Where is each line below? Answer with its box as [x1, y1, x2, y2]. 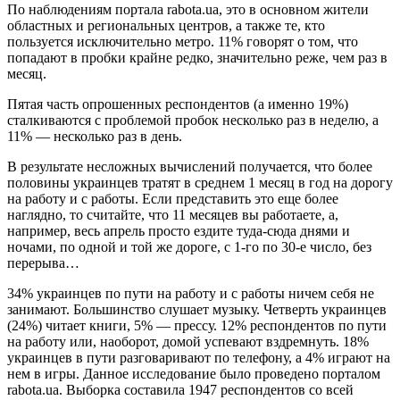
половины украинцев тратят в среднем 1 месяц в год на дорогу [7, 174, 393, 190]
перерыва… [7, 254, 79, 271]
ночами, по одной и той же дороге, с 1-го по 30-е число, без [7, 238, 371, 254]
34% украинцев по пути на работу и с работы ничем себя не [7, 285, 374, 301]
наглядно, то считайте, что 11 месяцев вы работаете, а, [7, 206, 338, 222]
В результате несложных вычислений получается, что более [7, 158, 372, 174]
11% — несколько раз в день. [7, 128, 182, 144]
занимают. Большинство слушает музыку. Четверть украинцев [7, 301, 387, 317]
